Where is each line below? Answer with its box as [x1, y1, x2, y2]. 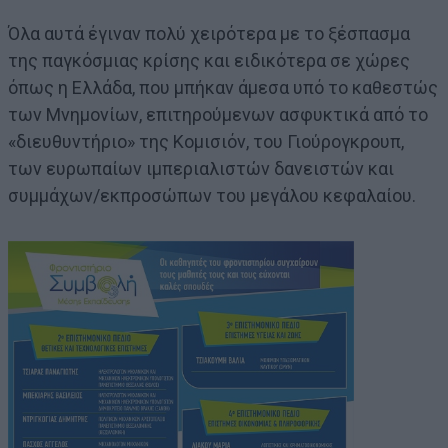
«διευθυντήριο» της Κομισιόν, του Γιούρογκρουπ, [8, 131, 404, 153]
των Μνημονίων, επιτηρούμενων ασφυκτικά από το [8, 104, 428, 126]
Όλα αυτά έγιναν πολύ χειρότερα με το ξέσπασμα [8, 23, 410, 45]
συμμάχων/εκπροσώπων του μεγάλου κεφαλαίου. [8, 185, 416, 207]
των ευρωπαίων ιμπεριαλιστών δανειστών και [8, 158, 394, 180]
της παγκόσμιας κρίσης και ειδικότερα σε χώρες [8, 50, 410, 72]
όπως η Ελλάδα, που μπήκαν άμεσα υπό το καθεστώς [8, 77, 438, 99]
